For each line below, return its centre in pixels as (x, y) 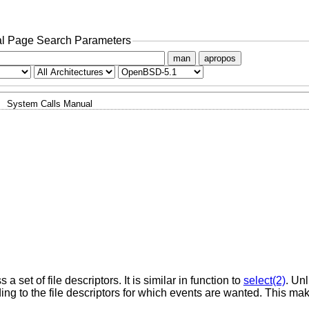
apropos (220, 58)
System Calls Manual (50, 103)
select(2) (264, 281)
